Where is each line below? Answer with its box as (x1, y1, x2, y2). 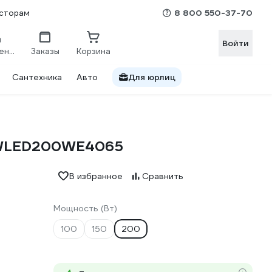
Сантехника (12, 72, 62, 83)
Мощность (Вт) (53, 203, 117, 214)
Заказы (30, 46, 59, 56)
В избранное (69, 171, 123, 182)
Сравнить (142, 171, 183, 182)
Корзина (76, 46, 110, 56)
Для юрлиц (128, 72, 175, 83)
